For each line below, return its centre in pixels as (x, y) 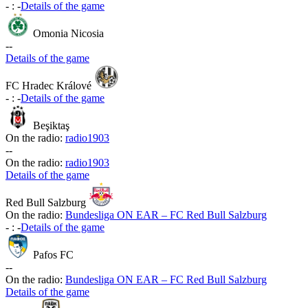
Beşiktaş (51, 126)
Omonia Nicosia (68, 34)
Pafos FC (53, 255)
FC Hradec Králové (48, 86)
